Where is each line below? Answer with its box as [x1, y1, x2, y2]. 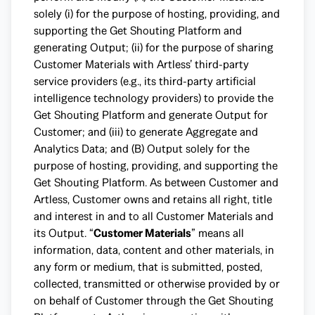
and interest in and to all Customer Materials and [34, 209, 274, 224]
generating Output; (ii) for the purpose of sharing [34, 40, 274, 55]
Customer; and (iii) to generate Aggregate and [34, 124, 258, 139]
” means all [191, 226, 244, 240]
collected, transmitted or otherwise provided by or [34, 276, 280, 291]
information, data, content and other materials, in [34, 243, 274, 257]
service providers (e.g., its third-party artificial [34, 74, 256, 89]
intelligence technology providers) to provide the [34, 91, 274, 105]
